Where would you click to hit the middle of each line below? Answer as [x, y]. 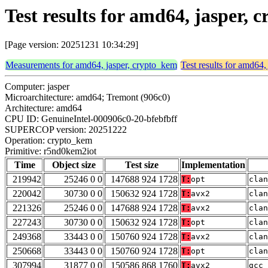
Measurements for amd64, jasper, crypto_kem [91, 65]
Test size [142, 165]
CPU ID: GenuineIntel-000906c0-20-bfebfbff [91, 119]
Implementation [213, 165]
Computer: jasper [37, 87]
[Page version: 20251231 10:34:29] [71, 45]
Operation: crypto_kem [48, 141]
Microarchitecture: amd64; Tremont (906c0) [87, 98]
